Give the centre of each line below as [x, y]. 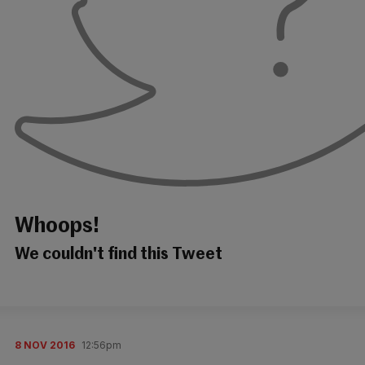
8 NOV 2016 [45, 345]
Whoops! [57, 227]
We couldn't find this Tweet [119, 255]
